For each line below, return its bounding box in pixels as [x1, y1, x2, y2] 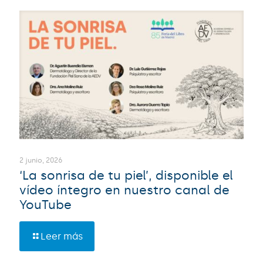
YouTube [19, 197, 72, 213]
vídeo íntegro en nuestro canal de [19, 182, 230, 198]
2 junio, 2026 [19, 156, 63, 164]
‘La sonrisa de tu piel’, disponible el [19, 167, 233, 183]
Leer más [41, 230, 83, 242]
